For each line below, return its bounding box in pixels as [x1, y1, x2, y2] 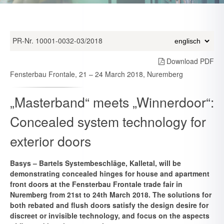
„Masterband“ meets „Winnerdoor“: [10, 92, 214, 111]
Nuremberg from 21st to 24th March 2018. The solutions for [10, 189, 211, 199]
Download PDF [164, 56, 214, 66]
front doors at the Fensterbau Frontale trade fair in [10, 179, 182, 189]
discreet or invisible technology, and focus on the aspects [10, 210, 209, 220]
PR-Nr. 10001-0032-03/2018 [12, 35, 102, 45]
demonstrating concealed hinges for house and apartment [10, 168, 209, 178]
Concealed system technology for [10, 111, 206, 131]
